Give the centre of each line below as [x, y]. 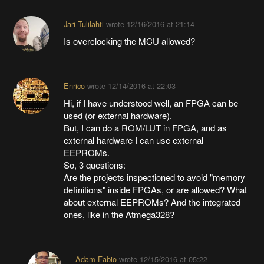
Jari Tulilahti [83, 24]
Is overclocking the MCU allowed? [129, 41]
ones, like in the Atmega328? [119, 214]
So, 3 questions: [94, 164]
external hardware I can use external [133, 140]
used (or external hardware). [118, 115]
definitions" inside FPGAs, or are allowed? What [155, 189]
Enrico [74, 85]
